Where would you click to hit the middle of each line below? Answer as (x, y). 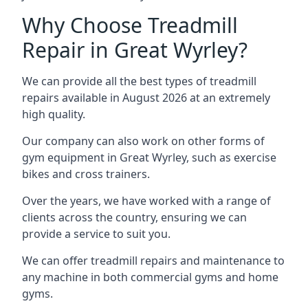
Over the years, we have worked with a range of (146, 201)
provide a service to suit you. (96, 234)
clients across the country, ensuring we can (134, 217)
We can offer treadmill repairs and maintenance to (153, 261)
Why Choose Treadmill (130, 25)
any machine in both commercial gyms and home (150, 277)
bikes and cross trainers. (86, 174)
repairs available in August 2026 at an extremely (146, 98)
